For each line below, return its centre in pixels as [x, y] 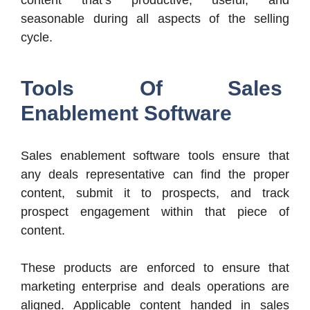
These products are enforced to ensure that [155, 267]
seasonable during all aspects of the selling [155, 18]
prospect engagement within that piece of [155, 211]
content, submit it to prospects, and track [155, 193]
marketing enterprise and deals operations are [155, 286]
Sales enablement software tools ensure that [155, 155]
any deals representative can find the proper [155, 174]
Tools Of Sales [152, 88]
